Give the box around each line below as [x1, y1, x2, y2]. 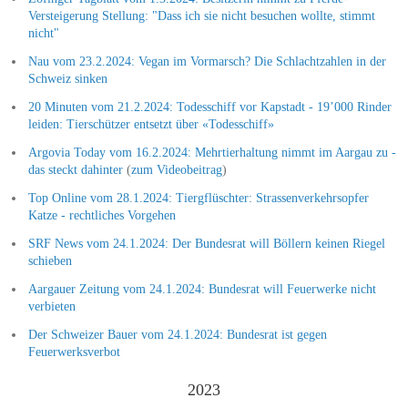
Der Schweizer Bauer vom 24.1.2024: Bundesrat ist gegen [27, 327, 327, 342]
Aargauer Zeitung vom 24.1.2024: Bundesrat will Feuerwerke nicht [27, 281, 376, 296]
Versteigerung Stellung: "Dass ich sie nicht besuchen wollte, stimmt [27, 8, 375, 23]
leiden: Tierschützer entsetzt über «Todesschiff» [27, 117, 274, 131]
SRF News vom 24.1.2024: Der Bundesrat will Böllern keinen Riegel [27, 236, 385, 250]
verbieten [27, 299, 76, 313]
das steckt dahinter [27, 162, 123, 177]
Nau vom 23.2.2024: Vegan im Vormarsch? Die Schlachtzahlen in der [27, 54, 386, 68]
